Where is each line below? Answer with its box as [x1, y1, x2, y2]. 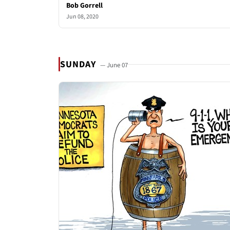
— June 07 [100, 60, 128, 70]
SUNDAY [60, 57, 99, 71]
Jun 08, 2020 [66, 12, 99, 21]
